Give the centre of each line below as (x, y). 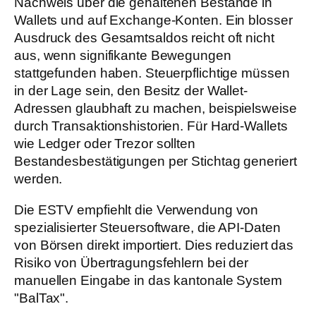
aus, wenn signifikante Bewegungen (123, 56)
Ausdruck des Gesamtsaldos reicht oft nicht (144, 38)
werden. (38, 179)
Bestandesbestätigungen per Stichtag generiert (156, 162)
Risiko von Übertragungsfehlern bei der (132, 262)
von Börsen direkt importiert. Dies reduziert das (154, 245)
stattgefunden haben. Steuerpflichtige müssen (152, 73)
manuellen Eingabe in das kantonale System (148, 280)
